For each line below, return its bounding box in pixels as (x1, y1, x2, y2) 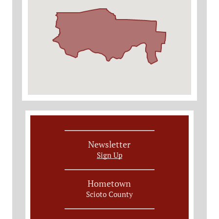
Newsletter (88, 138, 131, 150)
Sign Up (96, 150, 122, 160)
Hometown (88, 177, 131, 189)
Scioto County (86, 189, 133, 199)
